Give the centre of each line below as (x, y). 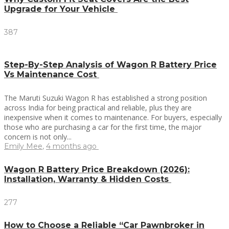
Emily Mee (23, 146)
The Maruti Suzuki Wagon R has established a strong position (106, 98)
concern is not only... (38, 137)
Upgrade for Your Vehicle (61, 9)
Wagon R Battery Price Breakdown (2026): (97, 169)
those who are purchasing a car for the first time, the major (103, 127)
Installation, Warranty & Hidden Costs (88, 179)
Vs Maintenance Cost (52, 75)
